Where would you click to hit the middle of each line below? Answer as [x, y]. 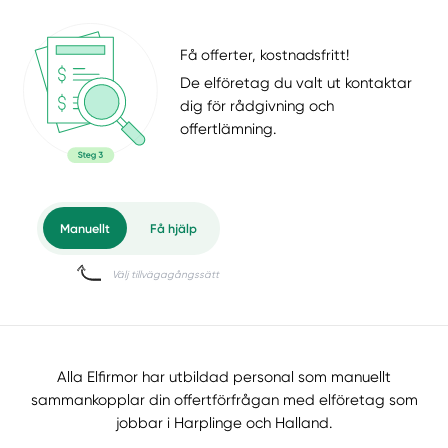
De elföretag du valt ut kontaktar [296, 83]
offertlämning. [228, 129]
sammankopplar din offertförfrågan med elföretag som [224, 400]
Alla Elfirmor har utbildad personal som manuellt [224, 377]
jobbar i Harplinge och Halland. [224, 423]
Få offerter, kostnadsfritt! [265, 54]
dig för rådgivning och [257, 106]
